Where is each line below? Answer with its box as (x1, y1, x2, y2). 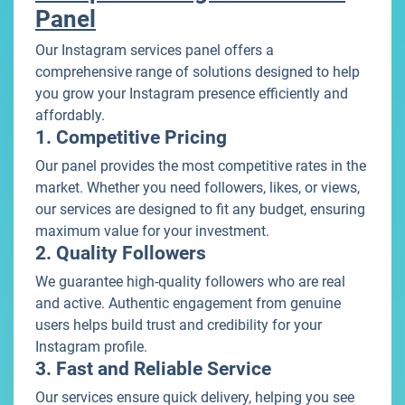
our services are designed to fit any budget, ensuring (35, 201, 365, 219)
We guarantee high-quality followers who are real (35, 273, 345, 291)
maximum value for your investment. (35, 222, 269, 240)
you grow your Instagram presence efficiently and (35, 85, 348, 103)
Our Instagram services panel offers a (35, 42, 274, 60)
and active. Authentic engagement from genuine (35, 295, 341, 313)
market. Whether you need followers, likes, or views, (35, 179, 360, 197)
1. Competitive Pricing (35, 127, 227, 149)
